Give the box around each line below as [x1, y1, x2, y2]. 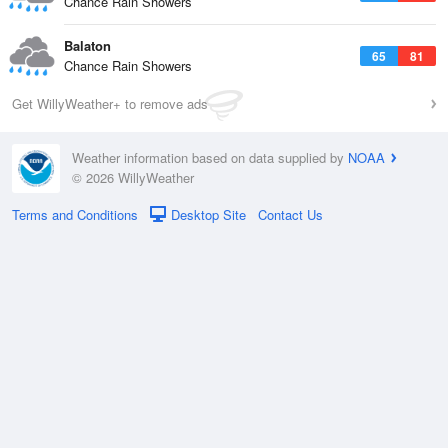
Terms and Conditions [12, 204, 138, 224]
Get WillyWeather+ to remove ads [12, 94, 208, 113]
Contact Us [258, 204, 323, 224]
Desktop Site [171, 204, 246, 224]
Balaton [64, 36, 111, 55]
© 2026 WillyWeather [72, 168, 194, 188]
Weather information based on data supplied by [72, 148, 348, 168]
